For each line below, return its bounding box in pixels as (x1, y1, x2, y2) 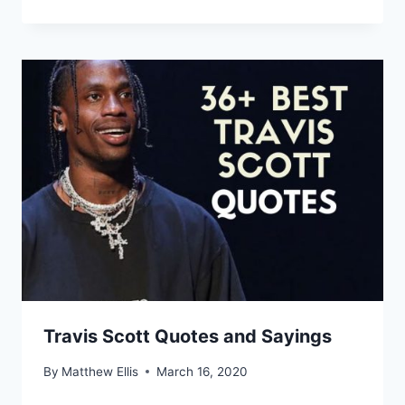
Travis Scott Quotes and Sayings (43, 325, 332, 347)
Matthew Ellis (61, 363, 139, 379)
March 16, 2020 (156, 363, 249, 379)
